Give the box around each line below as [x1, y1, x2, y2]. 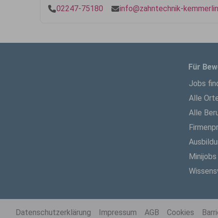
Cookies [167, 208, 194, 217]
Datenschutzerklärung [16, 208, 91, 217]
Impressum [99, 208, 137, 217]
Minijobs [189, 152, 217, 161]
